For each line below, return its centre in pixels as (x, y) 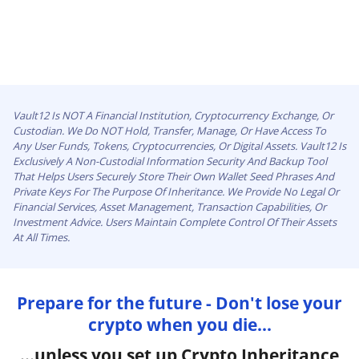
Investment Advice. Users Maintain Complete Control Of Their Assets (175, 222)
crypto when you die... (179, 324)
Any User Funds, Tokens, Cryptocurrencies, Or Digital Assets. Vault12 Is (179, 145)
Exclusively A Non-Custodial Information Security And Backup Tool (170, 161)
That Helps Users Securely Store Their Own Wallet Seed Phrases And (173, 176)
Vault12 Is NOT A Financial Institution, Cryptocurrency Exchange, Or (173, 115)
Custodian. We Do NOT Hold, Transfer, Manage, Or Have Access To (169, 130)
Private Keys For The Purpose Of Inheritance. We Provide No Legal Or (176, 191)
